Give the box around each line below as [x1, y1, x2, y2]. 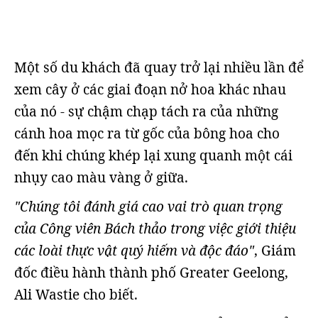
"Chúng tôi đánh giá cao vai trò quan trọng [14, 197, 283, 216]
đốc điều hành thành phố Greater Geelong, [14, 263, 288, 282]
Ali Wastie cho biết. [14, 285, 138, 304]
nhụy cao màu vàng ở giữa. [14, 168, 188, 187]
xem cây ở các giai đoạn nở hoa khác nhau [14, 80, 286, 99]
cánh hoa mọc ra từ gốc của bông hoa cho [14, 124, 280, 143]
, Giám [254, 241, 296, 260]
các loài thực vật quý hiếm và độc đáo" [14, 241, 254, 260]
